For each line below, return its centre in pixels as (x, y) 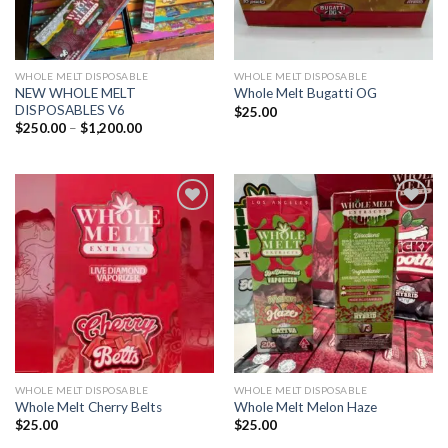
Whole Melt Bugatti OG (305, 93)
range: (158, 140)
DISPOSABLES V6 (69, 109)
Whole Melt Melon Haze (305, 407)
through (164, 166)
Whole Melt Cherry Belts (88, 407)
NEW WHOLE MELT (75, 92)
